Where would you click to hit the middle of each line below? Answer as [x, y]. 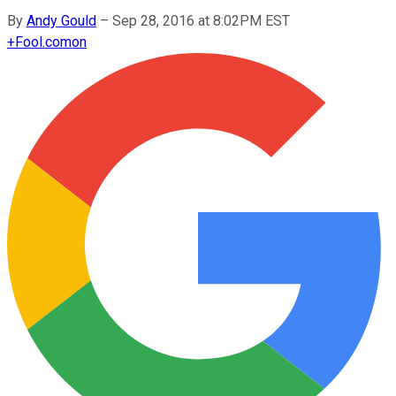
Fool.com [43, 42]
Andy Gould [61, 20]
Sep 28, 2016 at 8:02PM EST [201, 20]
